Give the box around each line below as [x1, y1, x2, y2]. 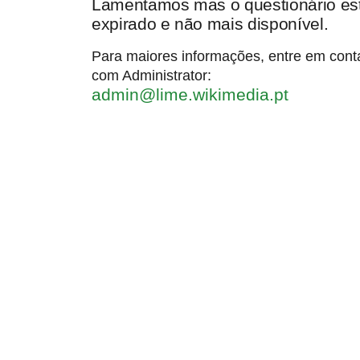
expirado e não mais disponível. [92, 14, 329, 34]
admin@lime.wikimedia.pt [92, 85, 288, 104]
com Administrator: [92, 67, 211, 84]
